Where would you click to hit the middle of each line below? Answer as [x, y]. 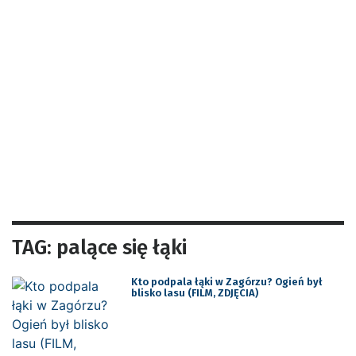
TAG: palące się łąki [99, 247]
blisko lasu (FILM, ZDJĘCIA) [194, 292]
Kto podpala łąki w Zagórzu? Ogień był [226, 281]
